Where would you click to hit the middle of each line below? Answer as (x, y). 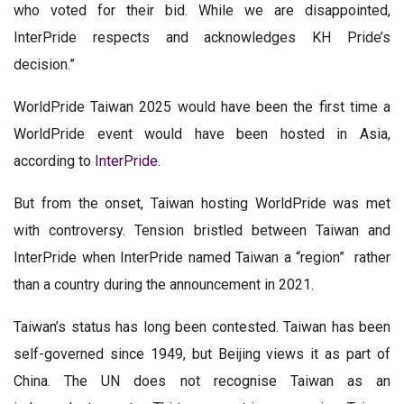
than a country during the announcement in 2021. (164, 284)
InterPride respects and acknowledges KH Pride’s (202, 37)
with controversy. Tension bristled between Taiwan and (202, 230)
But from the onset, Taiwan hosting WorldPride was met (202, 203)
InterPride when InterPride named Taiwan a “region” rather (202, 257)
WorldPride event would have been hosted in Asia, (202, 133)
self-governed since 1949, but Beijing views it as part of (202, 353)
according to (54, 161)
